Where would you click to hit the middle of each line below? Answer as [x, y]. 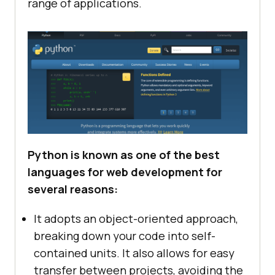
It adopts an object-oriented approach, [136, 219]
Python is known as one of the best [124, 155]
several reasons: [73, 189]
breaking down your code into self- [125, 236]
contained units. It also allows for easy [134, 253]
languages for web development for [125, 172]
